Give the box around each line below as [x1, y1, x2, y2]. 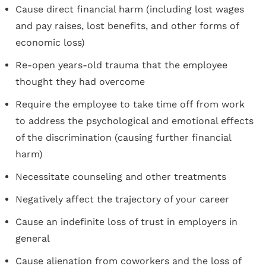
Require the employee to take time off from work [15, 99, 245, 110]
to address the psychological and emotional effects [15, 115, 254, 126]
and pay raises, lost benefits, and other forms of [15, 20, 239, 31]
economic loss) [15, 37, 85, 48]
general [15, 233, 50, 244]
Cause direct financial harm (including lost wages [15, 4, 244, 15]
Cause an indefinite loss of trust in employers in [15, 216, 237, 227]
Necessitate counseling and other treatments [15, 171, 226, 182]
